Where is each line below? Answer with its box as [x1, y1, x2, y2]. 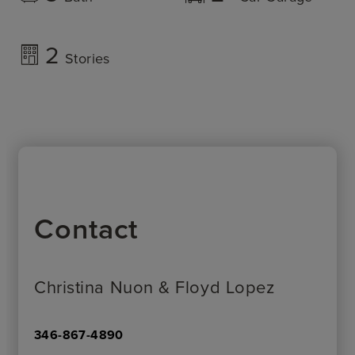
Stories [64, 48, 110, 68]
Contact [34, 207, 139, 249]
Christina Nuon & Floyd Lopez [34, 273, 275, 299]
